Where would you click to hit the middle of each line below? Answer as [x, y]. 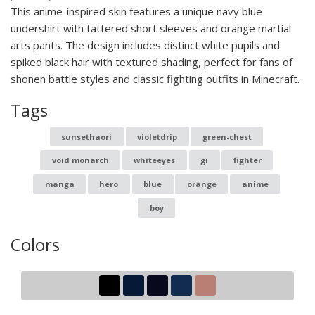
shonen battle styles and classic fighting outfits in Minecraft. [155, 79]
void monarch [80, 160]
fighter [247, 160]
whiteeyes [155, 160]
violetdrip [157, 136]
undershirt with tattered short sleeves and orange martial [151, 28]
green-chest [227, 136]
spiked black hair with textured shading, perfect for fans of [152, 62]
